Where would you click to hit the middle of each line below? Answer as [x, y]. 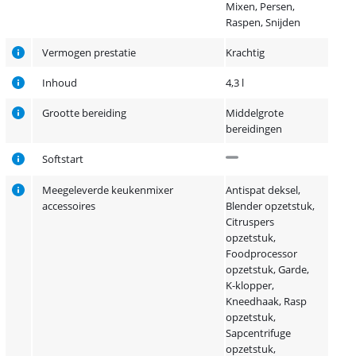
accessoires [69, 206]
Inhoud [60, 83]
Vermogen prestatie [89, 52]
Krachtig [246, 52]
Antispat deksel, [263, 190]
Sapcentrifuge [259, 333]
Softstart [63, 159]
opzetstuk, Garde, [268, 269]
